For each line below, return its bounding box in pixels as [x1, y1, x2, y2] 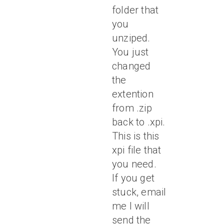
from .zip [112, 102, 152, 114]
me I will [112, 200, 149, 212]
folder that [112, 4, 159, 16]
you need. [112, 158, 156, 170]
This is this [112, 130, 159, 142]
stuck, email [112, 186, 166, 198]
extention [112, 88, 153, 100]
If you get [112, 172, 154, 184]
